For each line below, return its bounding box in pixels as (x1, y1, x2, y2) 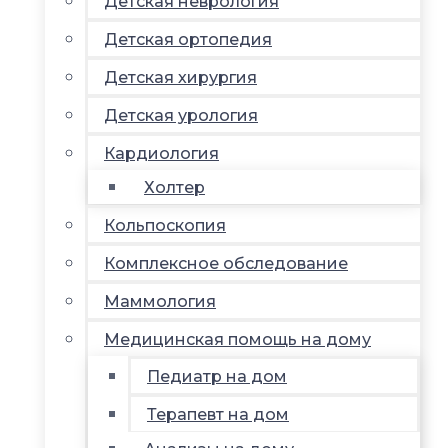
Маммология (104, 291, 216, 311)
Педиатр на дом (147, 366, 287, 386)
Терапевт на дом (147, 404, 289, 424)
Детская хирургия (104, 67, 257, 87)
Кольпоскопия (104, 215, 226, 235)
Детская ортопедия (104, 29, 272, 49)
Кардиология (104, 143, 219, 163)
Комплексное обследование (104, 253, 348, 273)
